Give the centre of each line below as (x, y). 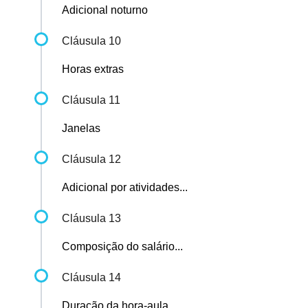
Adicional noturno (105, 10)
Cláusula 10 (91, 41)
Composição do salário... (122, 247)
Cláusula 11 (91, 100)
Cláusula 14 (91, 278)
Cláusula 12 (91, 159)
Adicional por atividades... (125, 188)
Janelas (81, 129)
